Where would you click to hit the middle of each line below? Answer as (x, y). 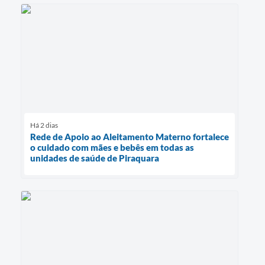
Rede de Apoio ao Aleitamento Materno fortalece (130, 137)
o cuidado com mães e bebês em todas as (112, 148)
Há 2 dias (44, 125)
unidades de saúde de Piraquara (95, 158)
